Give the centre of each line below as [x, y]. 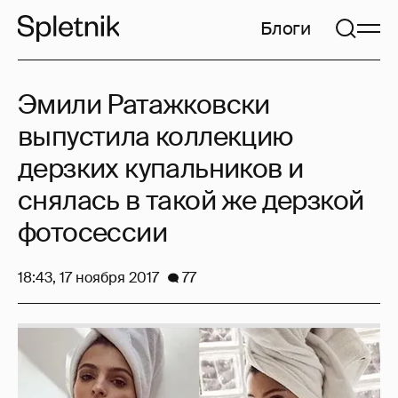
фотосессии [92, 232]
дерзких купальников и [161, 168]
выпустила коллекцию [155, 136]
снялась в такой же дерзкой [191, 200]
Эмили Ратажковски [144, 104]
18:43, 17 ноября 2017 [88, 278]
